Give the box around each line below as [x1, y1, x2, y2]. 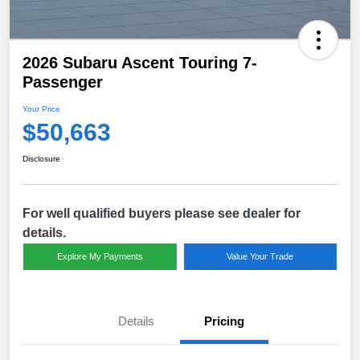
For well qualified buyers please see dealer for [22, 207, 301, 221]
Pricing [204, 314, 244, 329]
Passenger [22, 73, 103, 92]
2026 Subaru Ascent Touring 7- [22, 54, 257, 72]
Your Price [22, 104, 60, 114]
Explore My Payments [56, 252, 143, 262]
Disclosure [22, 154, 60, 164]
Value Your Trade [227, 252, 294, 262]
